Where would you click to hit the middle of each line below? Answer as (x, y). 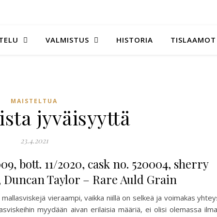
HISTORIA (135, 40)
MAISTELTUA (34, 101)
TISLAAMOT (193, 40)
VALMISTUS (67, 40)
